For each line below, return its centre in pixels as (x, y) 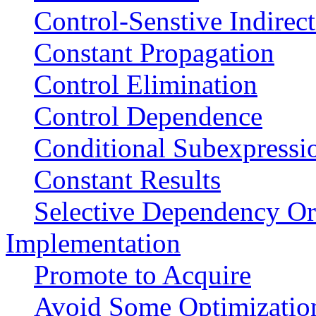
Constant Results (127, 179)
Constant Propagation (154, 52)
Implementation (93, 243)
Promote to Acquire (142, 274)
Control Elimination (146, 84)
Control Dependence (148, 116)
